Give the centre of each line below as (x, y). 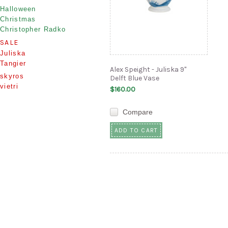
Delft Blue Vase (135, 78)
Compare (138, 112)
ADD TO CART (136, 131)
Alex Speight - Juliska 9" (148, 69)
